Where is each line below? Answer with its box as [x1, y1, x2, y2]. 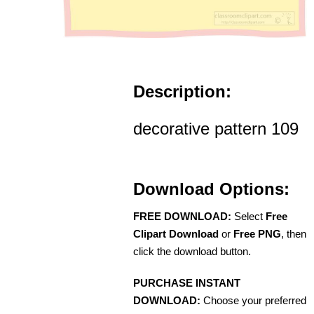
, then [281, 227, 306, 240]
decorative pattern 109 [133, 118, 299, 138]
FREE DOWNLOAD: [133, 210, 231, 222]
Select [231, 210, 266, 222]
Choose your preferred [200, 294, 306, 306]
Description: [133, 81, 231, 101]
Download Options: [133, 179, 289, 198]
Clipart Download [133, 227, 219, 240]
